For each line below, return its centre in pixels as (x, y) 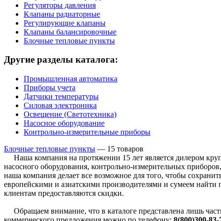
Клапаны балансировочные (70, 32)
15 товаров (125, 148)
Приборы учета (50, 87)
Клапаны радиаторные (62, 14)
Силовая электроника (60, 105)
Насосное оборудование (64, 123)
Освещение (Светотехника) (70, 114)
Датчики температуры (61, 96)
